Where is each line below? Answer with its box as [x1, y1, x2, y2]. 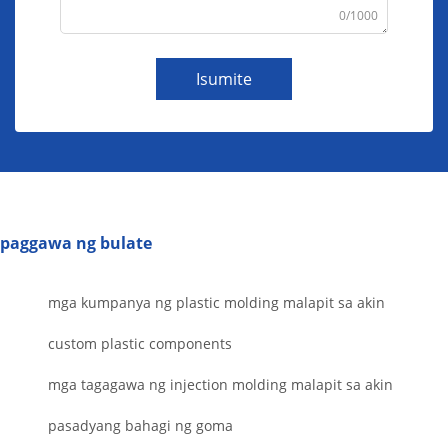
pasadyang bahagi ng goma [48, 415, 233, 435]
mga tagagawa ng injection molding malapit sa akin [48, 374, 393, 394]
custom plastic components [48, 333, 232, 353]
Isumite [196, 67, 252, 90]
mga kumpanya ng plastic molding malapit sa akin [48, 292, 385, 312]
